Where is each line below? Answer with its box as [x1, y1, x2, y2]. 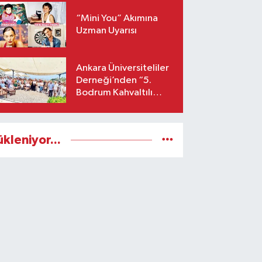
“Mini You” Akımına [76, 13, 158, 23]
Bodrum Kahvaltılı [76, 87, 153, 98]
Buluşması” [76, 99, 124, 110]
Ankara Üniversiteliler [76, 63, 170, 73]
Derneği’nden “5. [76, 75, 152, 85]
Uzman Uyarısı [76, 26, 137, 36]
